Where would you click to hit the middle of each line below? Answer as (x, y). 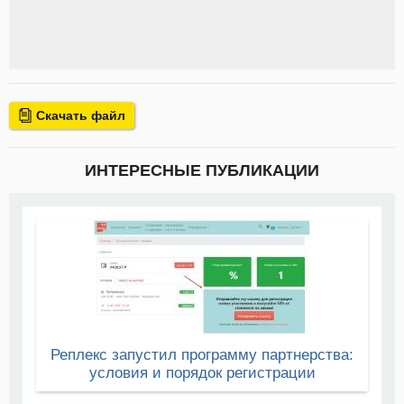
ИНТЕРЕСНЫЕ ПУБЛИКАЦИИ (202, 171)
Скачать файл (79, 116)
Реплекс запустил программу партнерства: (202, 355)
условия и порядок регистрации (202, 373)
